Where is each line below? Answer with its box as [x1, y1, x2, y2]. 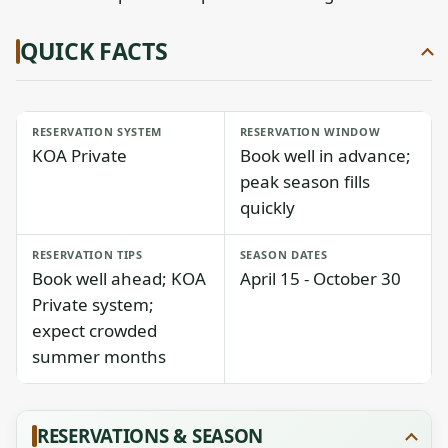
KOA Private [32, 144, 127, 167]
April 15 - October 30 [239, 267, 401, 290]
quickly [239, 196, 295, 219]
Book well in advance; [239, 144, 411, 167]
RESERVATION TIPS [32, 247, 143, 262]
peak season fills [239, 170, 370, 193]
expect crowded [32, 319, 157, 342]
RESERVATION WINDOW [239, 124, 381, 139]
